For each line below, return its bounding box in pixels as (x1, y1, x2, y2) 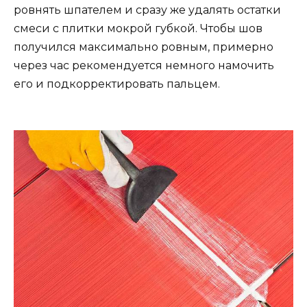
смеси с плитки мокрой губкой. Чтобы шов (14, 21, 262, 35)
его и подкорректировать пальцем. (14, 77, 220, 90)
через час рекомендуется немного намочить (14, 58, 274, 72)
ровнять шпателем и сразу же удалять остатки (14, 3, 281, 16)
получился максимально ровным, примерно (14, 40, 273, 53)
